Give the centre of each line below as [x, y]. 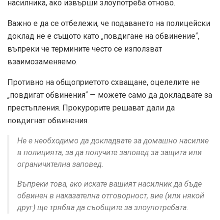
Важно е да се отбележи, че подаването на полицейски [109, 24]
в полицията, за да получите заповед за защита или [110, 153]
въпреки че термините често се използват [85, 49]
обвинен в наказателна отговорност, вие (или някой [111, 196]
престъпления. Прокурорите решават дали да [91, 108]
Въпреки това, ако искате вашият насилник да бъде [110, 184]
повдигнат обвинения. [48, 121]
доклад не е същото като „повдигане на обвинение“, [103, 36]
